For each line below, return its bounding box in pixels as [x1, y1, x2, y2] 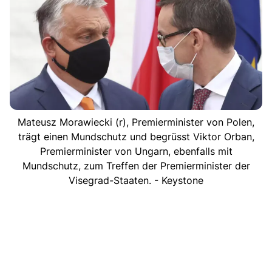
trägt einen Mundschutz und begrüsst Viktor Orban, [18, 130, 254, 143]
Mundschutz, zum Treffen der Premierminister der [22, 159, 250, 172]
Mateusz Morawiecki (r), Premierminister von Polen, [18, 115, 254, 128]
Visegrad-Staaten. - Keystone [69, 174, 203, 186]
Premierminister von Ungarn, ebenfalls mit [39, 144, 233, 157]
